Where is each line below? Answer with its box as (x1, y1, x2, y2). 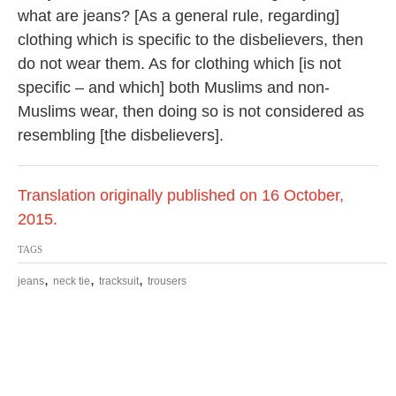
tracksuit (99, 275, 139, 287)
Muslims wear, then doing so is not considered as (18, 103, 364, 120)
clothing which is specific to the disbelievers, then (18, 31, 363, 49)
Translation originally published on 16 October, (18, 187, 344, 204)
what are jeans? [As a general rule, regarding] (18, 7, 339, 25)
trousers (148, 275, 187, 287)
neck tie (53, 275, 90, 287)
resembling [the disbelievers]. (18, 126, 224, 144)
